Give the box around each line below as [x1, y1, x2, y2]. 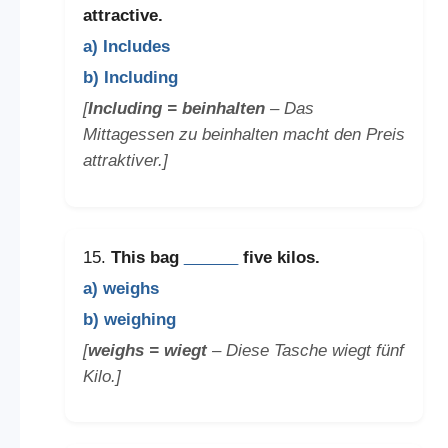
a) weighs [82, 278, 159, 298]
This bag [110, 247, 184, 267]
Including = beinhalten [87, 99, 265, 119]
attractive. [82, 6, 163, 26]
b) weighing [82, 309, 176, 329]
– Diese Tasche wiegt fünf [206, 340, 404, 360]
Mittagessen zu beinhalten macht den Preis [82, 125, 405, 145]
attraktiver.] [82, 151, 168, 171]
